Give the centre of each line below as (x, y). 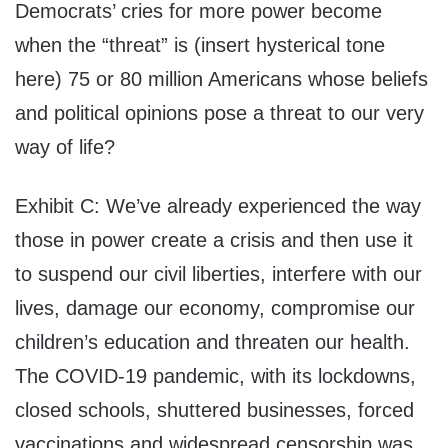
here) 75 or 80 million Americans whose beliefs (221, 79)
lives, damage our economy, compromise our (215, 308)
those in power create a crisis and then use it (214, 240)
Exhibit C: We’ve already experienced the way (218, 206)
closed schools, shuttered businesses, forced (214, 410)
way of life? (65, 147)
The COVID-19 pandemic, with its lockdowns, (215, 376)
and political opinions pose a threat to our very (219, 113)
